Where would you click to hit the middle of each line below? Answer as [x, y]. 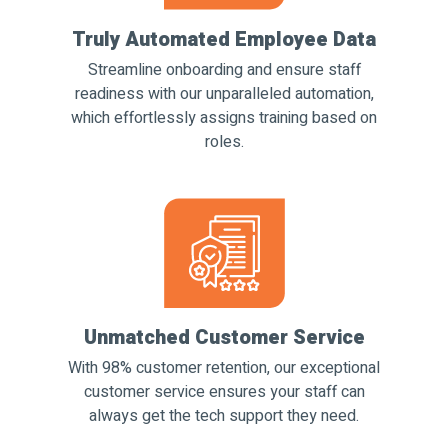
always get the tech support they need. [224, 416]
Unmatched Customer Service [224, 337]
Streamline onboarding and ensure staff [224, 70]
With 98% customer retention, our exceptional [224, 368]
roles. [224, 142]
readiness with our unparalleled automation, [224, 94]
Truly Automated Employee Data [224, 39]
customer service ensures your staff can [224, 392]
